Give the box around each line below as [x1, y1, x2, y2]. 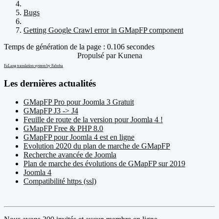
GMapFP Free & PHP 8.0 [23, 124, 103, 133]
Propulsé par [77, 51, 118, 60]
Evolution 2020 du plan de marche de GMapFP [23, 142, 170, 151]
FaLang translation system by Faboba [4, 63, 63, 68]
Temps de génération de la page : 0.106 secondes [4, 42, 154, 51]
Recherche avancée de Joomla [23, 151, 116, 159]
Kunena [117, 51, 142, 60]
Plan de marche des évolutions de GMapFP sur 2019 [23, 159, 185, 168]
